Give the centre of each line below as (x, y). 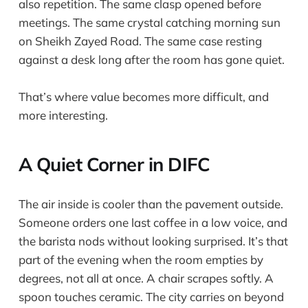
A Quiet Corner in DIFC (114, 165)
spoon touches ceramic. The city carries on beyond (151, 296)
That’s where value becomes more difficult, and (143, 96)
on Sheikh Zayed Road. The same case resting (140, 41)
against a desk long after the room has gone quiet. (151, 59)
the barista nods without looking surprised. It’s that (153, 241)
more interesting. (63, 115)
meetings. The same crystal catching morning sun (149, 22)
